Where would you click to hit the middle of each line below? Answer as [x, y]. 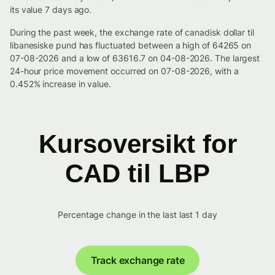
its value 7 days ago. [51, 10]
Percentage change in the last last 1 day [137, 215]
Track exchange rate [137, 260]
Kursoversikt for [137, 144]
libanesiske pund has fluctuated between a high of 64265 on [131, 45]
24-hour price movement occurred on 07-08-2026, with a [124, 71]
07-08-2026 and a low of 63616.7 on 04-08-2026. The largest [135, 58]
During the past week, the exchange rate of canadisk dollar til [132, 32]
